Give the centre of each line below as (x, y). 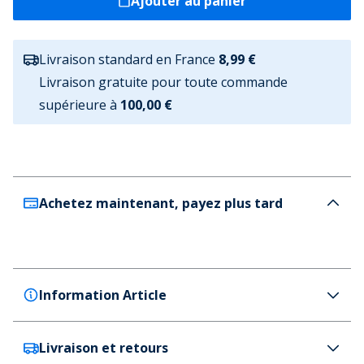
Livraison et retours (104, 348)
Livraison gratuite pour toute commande (163, 82)
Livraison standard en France (127, 59)
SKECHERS (57, 350)
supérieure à (78, 105)
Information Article (103, 295)
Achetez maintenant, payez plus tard (161, 203)
